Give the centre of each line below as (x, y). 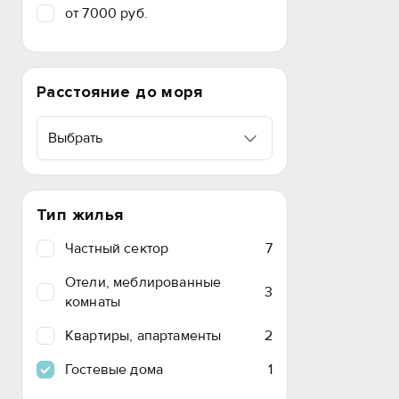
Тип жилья (80, 215)
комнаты (93, 302)
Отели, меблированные (143, 282)
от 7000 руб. (106, 13)
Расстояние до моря (120, 92)
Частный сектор (117, 248)
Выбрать (75, 138)
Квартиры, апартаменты (143, 336)
